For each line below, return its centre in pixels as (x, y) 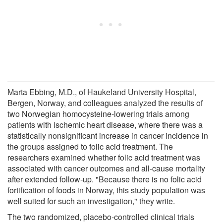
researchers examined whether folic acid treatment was (104, 157)
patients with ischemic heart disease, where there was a (105, 124)
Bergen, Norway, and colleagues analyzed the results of (105, 103)
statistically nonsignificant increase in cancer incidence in (108, 135)
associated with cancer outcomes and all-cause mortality (106, 168)
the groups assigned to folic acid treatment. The (90, 146)
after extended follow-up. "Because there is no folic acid (105, 179)
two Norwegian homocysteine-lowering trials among (98, 113)
